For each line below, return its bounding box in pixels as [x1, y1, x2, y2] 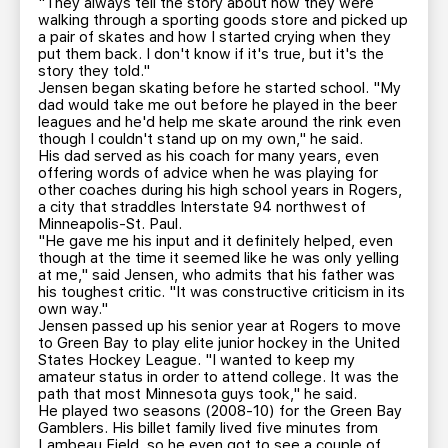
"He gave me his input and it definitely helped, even [38, 232, 393, 250]
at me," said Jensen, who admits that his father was [38, 266, 395, 284]
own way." [38, 300, 108, 318]
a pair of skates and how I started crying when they [38, 28, 391, 46]
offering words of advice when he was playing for [38, 164, 378, 182]
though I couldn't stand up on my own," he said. [38, 130, 363, 148]
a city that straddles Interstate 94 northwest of [38, 198, 366, 216]
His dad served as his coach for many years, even [38, 147, 379, 165]
